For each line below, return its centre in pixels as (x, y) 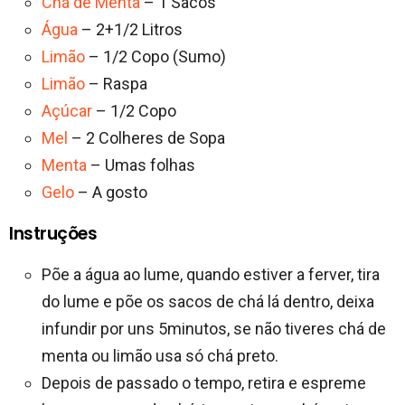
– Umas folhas (141, 165)
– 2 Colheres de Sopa (146, 138)
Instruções (53, 234)
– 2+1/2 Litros (130, 30)
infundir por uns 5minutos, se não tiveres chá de (214, 329)
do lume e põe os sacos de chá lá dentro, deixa (208, 302)
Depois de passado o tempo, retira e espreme (204, 383)
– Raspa (116, 84)
